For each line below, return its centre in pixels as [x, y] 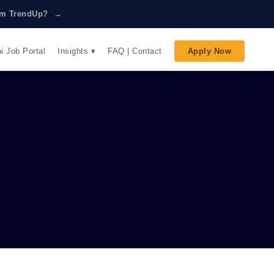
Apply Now [209, 51]
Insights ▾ [76, 51]
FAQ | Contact [135, 51]
